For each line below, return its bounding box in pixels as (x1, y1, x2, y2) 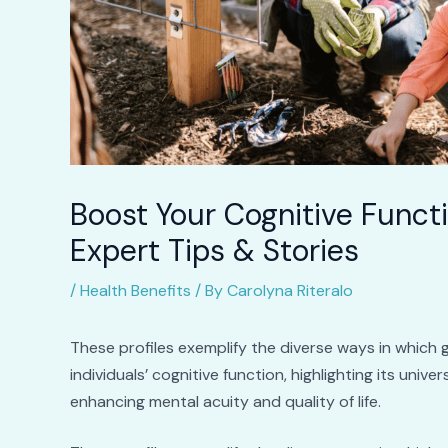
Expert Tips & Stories (69, 230, 359, 270)
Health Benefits (79, 279, 191, 301)
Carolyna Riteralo (226, 279, 353, 301)
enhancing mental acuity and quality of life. (69, 390, 381, 412)
